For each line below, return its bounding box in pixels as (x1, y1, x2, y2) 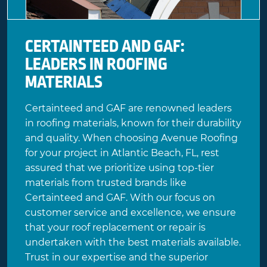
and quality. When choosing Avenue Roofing (25, 132, 238, 144)
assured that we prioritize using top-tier (25, 162, 214, 174)
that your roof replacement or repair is (25, 222, 206, 234)
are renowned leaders (126, 103, 232, 114)
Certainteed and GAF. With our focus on (25, 192, 215, 204)
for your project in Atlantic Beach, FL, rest (25, 147, 219, 159)
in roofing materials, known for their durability (25, 117, 241, 129)
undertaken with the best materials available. (25, 237, 241, 249)
